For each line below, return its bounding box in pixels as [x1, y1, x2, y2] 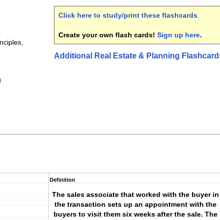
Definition [50, 177, 75, 183]
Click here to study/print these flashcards [58, 11, 197, 19]
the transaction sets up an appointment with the [55, 200, 217, 208]
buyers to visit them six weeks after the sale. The [54, 210, 218, 218]
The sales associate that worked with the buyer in [52, 191, 219, 198]
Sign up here [157, 31, 200, 39]
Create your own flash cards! [58, 31, 157, 39]
